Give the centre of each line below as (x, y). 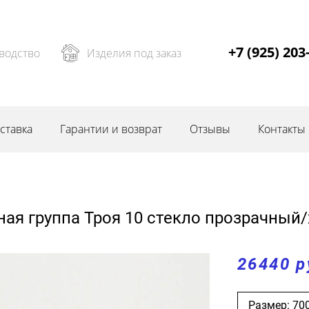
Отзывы (210, 129)
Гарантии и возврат (111, 129)
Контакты (282, 129)
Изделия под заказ (134, 53)
